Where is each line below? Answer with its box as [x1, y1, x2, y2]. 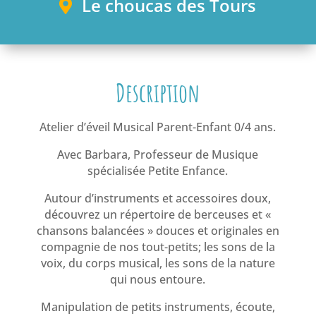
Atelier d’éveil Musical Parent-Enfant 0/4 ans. [39, 119, 276, 135]
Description [116, 76, 200, 109]
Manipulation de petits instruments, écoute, [40, 299, 275, 315]
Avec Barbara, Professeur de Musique [57, 147, 259, 162]
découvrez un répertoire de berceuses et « [44, 207, 272, 222]
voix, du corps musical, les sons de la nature [40, 255, 275, 271]
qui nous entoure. [110, 272, 206, 287]
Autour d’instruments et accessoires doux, [44, 190, 272, 206]
